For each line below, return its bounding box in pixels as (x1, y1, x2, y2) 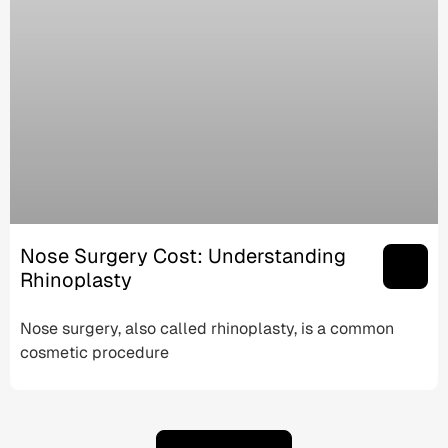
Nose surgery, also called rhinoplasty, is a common (20, 318, 394, 340)
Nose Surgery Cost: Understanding (20, 243, 346, 270)
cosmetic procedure (20, 342, 169, 364)
